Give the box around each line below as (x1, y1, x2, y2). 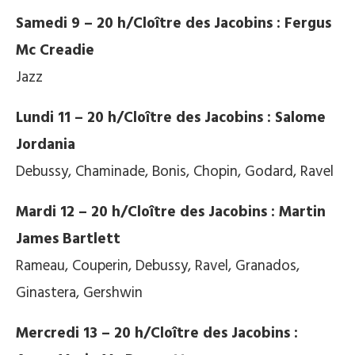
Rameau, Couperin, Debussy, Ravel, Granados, (16, 254, 300, 279)
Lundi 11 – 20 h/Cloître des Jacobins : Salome (16, 106, 326, 131)
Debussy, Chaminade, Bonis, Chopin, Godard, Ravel (16, 160, 334, 185)
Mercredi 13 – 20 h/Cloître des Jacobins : (16, 322, 298, 346)
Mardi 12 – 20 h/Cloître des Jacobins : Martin (16, 200, 326, 225)
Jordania (16, 133, 75, 158)
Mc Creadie (16, 39, 94, 63)
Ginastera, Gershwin (16, 281, 143, 306)
